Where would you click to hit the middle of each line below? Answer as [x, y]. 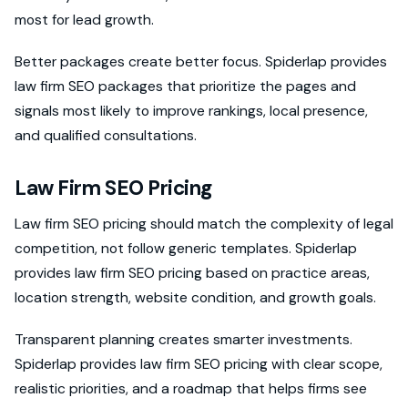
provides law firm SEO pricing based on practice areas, [192, 273]
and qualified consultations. [106, 136]
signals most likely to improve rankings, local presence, [191, 111]
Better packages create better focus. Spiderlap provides [201, 62]
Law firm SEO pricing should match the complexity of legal [204, 224]
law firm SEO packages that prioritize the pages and [185, 87]
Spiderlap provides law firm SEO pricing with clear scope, [199, 364]
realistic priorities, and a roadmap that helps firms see [191, 389]
